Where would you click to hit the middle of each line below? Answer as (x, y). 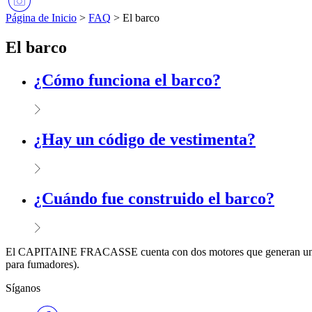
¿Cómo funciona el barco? (127, 80)
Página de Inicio (41, 18)
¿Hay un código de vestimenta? (145, 139)
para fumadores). (42, 264)
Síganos (23, 288)
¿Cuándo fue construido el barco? (154, 198)
